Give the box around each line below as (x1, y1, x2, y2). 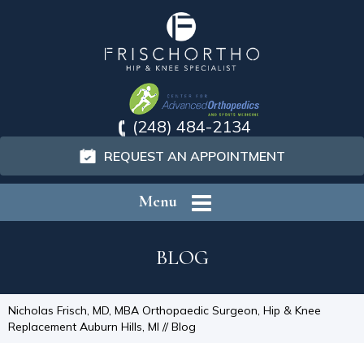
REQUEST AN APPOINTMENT (103, 147, 285, 164)
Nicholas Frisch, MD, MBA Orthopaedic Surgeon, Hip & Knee (8, 303, 321, 318)
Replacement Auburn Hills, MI (8, 319, 159, 334)
